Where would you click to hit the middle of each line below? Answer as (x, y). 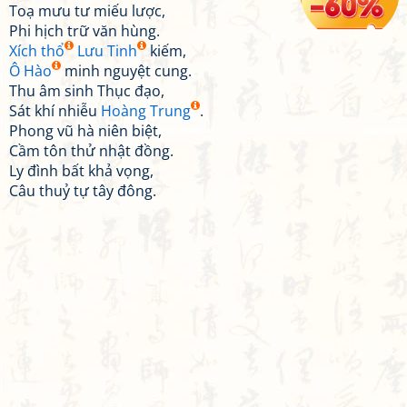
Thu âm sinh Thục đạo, (87, 91)
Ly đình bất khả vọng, (81, 171)
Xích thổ (37, 51)
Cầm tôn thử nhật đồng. (91, 151)
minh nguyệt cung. (126, 71)
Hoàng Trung (146, 111)
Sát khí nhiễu (55, 111)
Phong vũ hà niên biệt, (85, 131)
